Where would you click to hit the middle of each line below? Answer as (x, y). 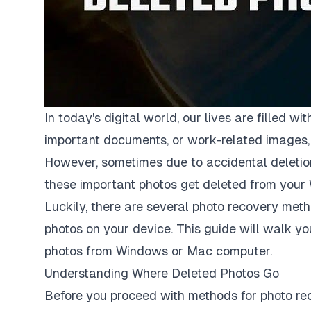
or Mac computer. (220, 251)
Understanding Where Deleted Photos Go (162, 273)
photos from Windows (106, 251)
